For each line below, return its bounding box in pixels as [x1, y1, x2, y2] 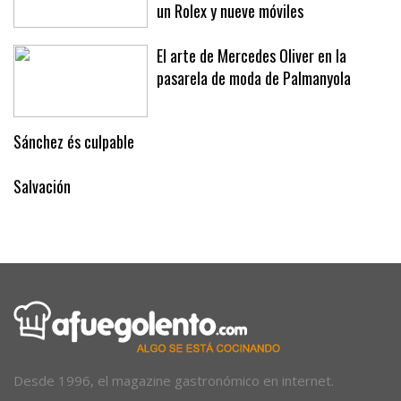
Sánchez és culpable [13, 129, 134, 153]
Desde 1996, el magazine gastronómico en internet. [13, 371, 334, 389]
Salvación [13, 174, 71, 198]
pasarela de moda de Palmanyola [157, 65, 351, 90]
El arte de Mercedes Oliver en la [157, 43, 346, 67]
